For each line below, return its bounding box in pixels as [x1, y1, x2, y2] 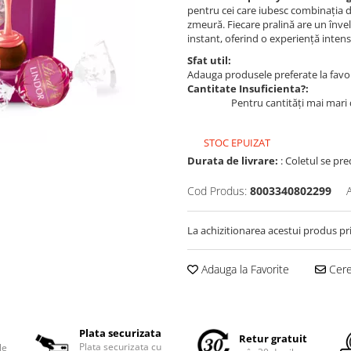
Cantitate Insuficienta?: [187, 81, 309, 96]
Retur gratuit [239, 331, 308, 346]
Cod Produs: [187, 183, 247, 198]
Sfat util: [187, 53, 231, 67]
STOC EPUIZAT [201, 136, 270, 150]
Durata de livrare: [187, 154, 278, 168]
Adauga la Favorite [198, 262, 289, 277]
